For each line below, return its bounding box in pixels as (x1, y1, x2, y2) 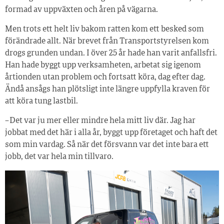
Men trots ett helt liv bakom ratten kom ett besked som (5, 25, 204, 34)
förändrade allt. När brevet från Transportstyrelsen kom (5, 37, 209, 46)
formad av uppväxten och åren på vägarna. (5, 6, 158, 14)
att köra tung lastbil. (5, 97, 78, 106)
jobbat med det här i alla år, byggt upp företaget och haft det (5, 129, 217, 137)
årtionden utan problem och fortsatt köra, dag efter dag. (5, 73, 205, 82)
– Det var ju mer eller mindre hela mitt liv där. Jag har (5, 117, 195, 125)
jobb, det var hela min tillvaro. (5, 153, 113, 161)
